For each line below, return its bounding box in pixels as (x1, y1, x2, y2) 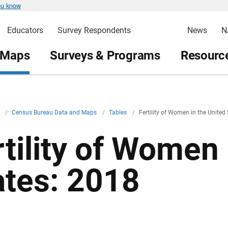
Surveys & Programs (50, 48, 160, 63)
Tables (109, 109, 128, 116)
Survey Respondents (57, 25, 131, 35)
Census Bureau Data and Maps (12, 109, 98, 116)
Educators (7, 25, 43, 35)
